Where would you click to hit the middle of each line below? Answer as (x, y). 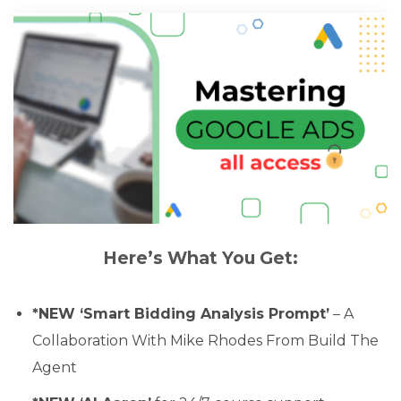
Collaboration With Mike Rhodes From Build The (205, 340)
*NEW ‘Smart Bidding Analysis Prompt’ (180, 313)
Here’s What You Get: (200, 257)
